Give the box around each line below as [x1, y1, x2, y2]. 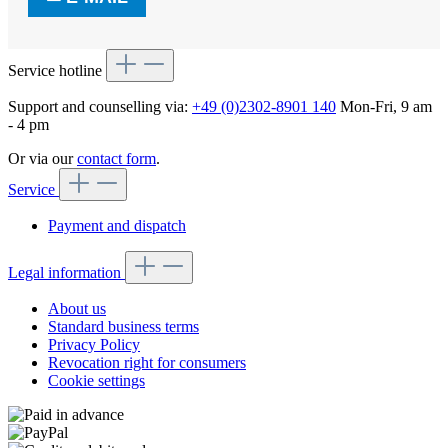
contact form [77, 149, 156, 167]
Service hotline [8, 61, 106, 79]
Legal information [8, 263, 125, 281]
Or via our [8, 149, 77, 167]
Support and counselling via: [8, 97, 192, 115]
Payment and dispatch [48, 216, 186, 234]
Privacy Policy [48, 335, 140, 353]
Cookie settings [48, 371, 145, 389]
